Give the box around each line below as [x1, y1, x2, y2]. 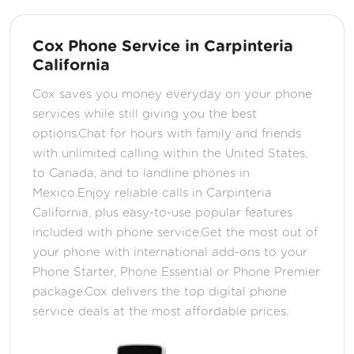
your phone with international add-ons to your [32, 247, 307, 259]
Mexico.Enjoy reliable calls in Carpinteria [32, 187, 272, 200]
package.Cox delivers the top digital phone [32, 286, 287, 299]
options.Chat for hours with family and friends [32, 128, 301, 141]
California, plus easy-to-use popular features [32, 207, 292, 220]
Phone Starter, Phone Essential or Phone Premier [32, 266, 320, 279]
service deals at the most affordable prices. [32, 306, 288, 318]
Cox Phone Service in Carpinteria [32, 39, 293, 55]
